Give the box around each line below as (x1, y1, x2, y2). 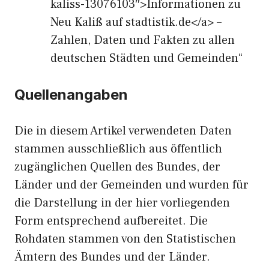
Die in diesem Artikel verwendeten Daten (14, 123, 232, 139)
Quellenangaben (14, 86, 128, 103)
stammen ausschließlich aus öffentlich (14, 141, 222, 157)
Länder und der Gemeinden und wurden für (14, 177, 249, 193)
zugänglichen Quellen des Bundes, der (14, 159, 220, 175)
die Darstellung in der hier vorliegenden (14, 195, 230, 211)
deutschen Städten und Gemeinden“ (50, 50, 243, 66)
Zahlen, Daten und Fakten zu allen (50, 32, 235, 48)
